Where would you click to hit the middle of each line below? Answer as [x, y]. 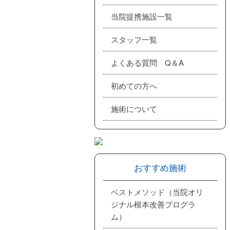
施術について [134, 109]
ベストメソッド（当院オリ [157, 192]
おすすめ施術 [160, 167]
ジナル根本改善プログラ [153, 204]
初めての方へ [134, 85]
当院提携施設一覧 [142, 16]
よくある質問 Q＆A [147, 62]
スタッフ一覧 [134, 39]
